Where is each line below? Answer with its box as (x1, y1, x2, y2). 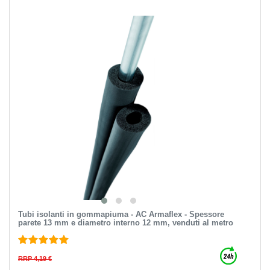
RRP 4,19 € (17, 254, 52, 262)
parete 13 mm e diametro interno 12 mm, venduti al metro (17, 218, 233, 227)
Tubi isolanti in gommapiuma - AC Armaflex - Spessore (17, 209, 224, 219)
